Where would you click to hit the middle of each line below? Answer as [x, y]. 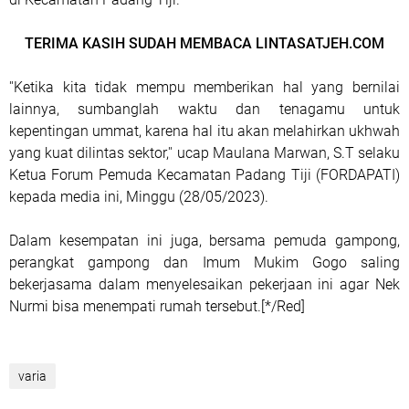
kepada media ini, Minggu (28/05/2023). [139, 197]
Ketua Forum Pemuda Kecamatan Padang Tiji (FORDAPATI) [204, 175]
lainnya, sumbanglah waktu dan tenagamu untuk [204, 109]
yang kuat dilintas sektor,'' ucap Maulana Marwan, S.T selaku [204, 153]
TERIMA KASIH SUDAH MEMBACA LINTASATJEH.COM [204, 43]
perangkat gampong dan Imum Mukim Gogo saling [204, 262]
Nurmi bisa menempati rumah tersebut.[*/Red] [157, 306]
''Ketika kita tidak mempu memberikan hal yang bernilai [204, 87]
